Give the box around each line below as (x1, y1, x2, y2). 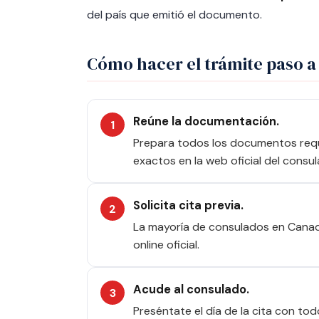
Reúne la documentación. (133, 114, 279, 129)
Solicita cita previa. (133, 198, 244, 213)
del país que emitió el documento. (87, 7, 262, 22)
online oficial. (133, 237, 199, 252)
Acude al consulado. (133, 282, 249, 297)
